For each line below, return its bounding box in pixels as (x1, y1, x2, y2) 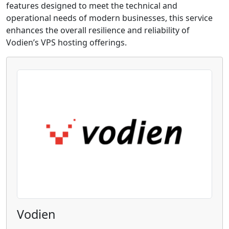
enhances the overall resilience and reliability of (6, 25, 190, 36)
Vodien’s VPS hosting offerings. (6, 37, 127, 48)
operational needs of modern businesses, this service (6, 12, 213, 24)
